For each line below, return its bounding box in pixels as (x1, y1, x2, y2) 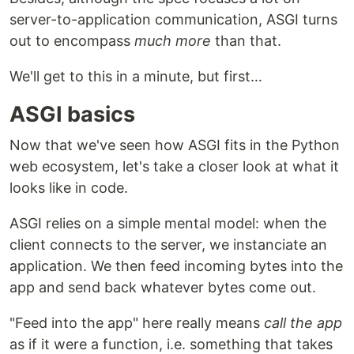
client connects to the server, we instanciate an (9, 235, 327, 253)
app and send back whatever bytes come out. (9, 278, 316, 296)
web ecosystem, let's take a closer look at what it (9, 157, 339, 175)
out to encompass (9, 32, 134, 49)
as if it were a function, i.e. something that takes (9, 335, 333, 352)
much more (134, 32, 211, 49)
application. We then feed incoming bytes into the (9, 257, 343, 274)
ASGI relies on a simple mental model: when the (9, 214, 326, 232)
